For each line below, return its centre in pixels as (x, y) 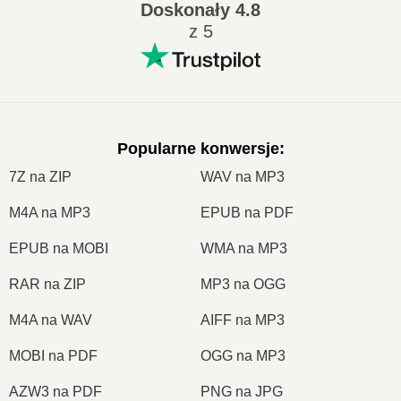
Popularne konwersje (198, 149)
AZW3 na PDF (55, 391)
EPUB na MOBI (59, 248)
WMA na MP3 (244, 248)
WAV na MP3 (243, 176)
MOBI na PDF (53, 355)
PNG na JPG (242, 391)
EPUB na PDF (247, 212)
